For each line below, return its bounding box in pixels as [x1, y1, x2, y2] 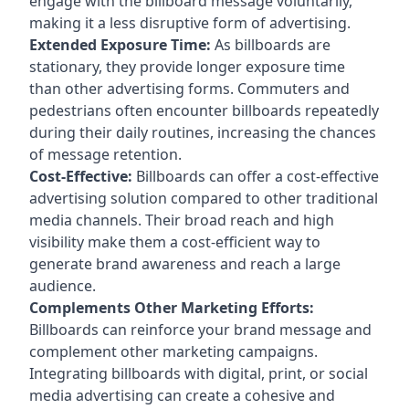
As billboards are [211, 34, 330, 55]
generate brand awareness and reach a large [29, 253, 341, 274]
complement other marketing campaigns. [29, 341, 318, 362]
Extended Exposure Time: [29, 34, 211, 55]
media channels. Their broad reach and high [29, 209, 334, 230]
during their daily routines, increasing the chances [29, 121, 376, 142]
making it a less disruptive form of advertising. [29, 12, 351, 33]
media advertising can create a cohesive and [29, 384, 335, 405]
